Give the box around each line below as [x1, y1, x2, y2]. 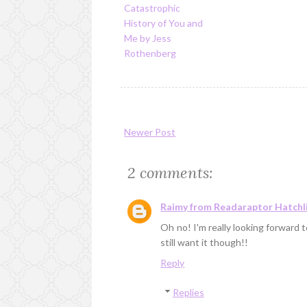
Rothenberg [124, 47, 177, 59]
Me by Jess [124, 32, 172, 44]
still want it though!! [160, 236, 249, 249]
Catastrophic [124, 1, 181, 14]
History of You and [124, 16, 204, 29]
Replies [172, 286, 204, 299]
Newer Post [124, 126, 176, 138]
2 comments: [127, 163, 214, 183]
